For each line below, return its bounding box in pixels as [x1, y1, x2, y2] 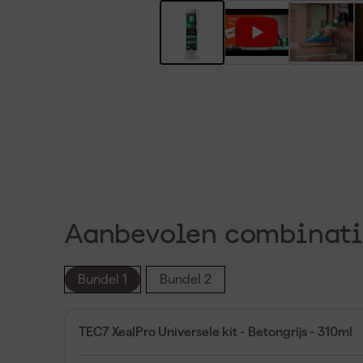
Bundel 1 [78, 272, 127, 286]
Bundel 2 [160, 272, 211, 286]
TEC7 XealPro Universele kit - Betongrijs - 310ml [79, 325, 352, 339]
